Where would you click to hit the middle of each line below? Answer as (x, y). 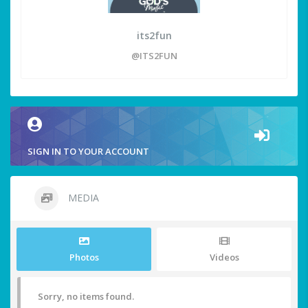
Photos (84, 257)
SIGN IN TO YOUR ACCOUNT (88, 152)
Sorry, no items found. (86, 297)
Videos (224, 257)
